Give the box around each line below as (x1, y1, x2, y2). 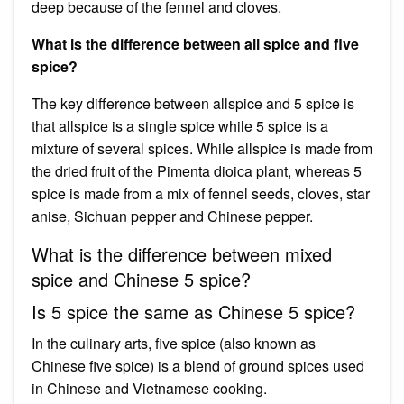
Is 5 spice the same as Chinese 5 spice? (32, 298, 355, 325)
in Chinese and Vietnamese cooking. (32, 377, 267, 399)
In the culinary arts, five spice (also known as (32, 332, 316, 353)
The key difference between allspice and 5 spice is (32, 92, 354, 114)
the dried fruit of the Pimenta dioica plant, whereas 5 (32, 160, 362, 181)
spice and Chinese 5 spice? (32, 265, 251, 292)
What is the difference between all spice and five (32, 32, 359, 54)
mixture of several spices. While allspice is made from (32, 137, 372, 159)
